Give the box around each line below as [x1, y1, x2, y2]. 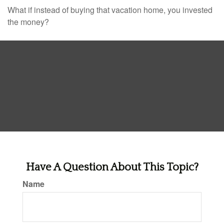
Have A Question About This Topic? [25, 161, 198, 174]
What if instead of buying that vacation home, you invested [7, 4, 212, 16]
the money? [7, 16, 49, 28]
